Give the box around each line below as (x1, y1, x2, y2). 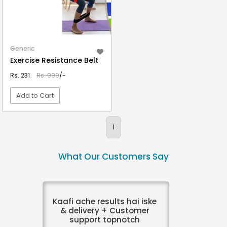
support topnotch (69, 214, 140, 225)
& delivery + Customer (60, 205, 149, 216)
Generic (10, 44, 34, 53)
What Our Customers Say (58, 150, 169, 163)
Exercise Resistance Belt (10, 55, 98, 65)
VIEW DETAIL (36, 118, 78, 127)
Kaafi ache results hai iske (53, 196, 157, 207)
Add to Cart (16, 91, 54, 100)
